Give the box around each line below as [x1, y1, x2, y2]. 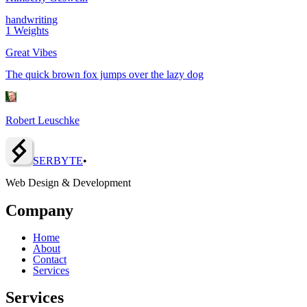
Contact [33, 253, 66, 265]
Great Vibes [5, 46, 57, 58]
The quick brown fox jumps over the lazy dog [5, 68, 204, 80]
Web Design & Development [5, 176, 131, 188]
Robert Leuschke [5, 114, 79, 126]
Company [5, 201, 73, 219]
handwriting [5, 13, 58, 25]
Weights [11, 24, 49, 36]
